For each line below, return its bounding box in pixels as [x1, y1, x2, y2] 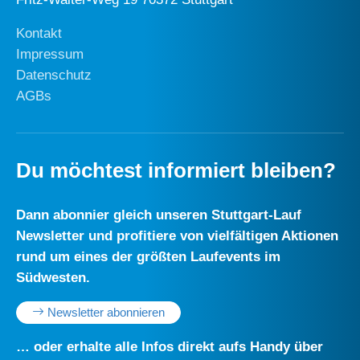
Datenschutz [16, 67, 92, 83]
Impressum [16, 46, 84, 62]
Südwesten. [16, 269, 90, 285]
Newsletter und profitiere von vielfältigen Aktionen [16, 227, 338, 243]
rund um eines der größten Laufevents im [16, 248, 280, 264]
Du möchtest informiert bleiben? [16, 158, 336, 182]
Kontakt [16, 25, 62, 41]
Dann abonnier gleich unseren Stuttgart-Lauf [16, 207, 301, 223]
